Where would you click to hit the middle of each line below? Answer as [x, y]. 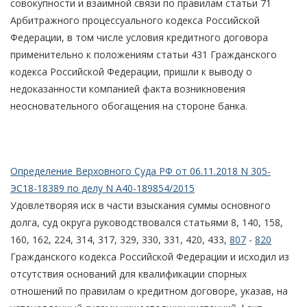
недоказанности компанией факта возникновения [128, 88]
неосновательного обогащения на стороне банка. [129, 106]
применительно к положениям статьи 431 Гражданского [144, 54]
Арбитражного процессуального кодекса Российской [135, 20]
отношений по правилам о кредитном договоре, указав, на [149, 291]
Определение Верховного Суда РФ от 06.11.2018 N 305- [140, 171]
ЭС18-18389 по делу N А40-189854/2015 [102, 188]
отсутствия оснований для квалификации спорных [128, 273]
